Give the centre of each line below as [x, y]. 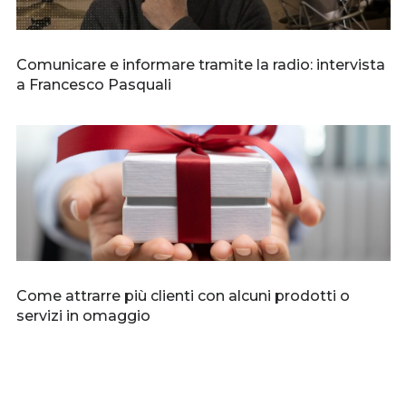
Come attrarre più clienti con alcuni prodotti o [183, 296]
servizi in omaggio [83, 316]
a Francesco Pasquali [93, 85]
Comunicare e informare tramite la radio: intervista [200, 65]
